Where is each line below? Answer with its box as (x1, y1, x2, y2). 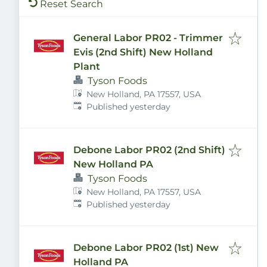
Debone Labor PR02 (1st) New (73, 242, 219, 253)
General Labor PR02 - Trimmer (73, 32, 223, 44)
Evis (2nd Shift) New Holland (73, 46, 213, 58)
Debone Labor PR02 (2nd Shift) (73, 144, 225, 156)
